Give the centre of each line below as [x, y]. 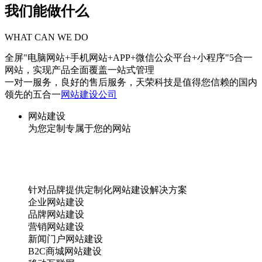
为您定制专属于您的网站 [80, 128]
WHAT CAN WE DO [46, 37]
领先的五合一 [33, 94]
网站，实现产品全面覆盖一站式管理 [80, 70]
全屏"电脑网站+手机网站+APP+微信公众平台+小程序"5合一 [129, 57]
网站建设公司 [89, 94]
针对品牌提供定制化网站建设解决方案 [108, 189]
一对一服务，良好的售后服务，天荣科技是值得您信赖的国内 [131, 82]
